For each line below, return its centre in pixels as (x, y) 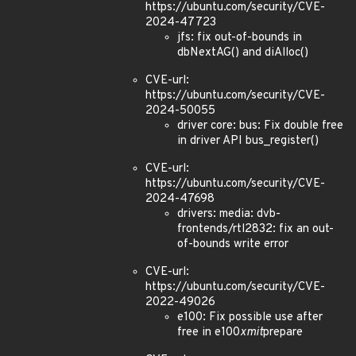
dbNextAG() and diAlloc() (243, 53)
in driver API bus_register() (248, 141)
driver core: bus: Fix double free (260, 126)
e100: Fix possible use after (250, 317)
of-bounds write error (233, 244)
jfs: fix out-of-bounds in (240, 38)
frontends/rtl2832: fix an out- (255, 229)
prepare (283, 333)
